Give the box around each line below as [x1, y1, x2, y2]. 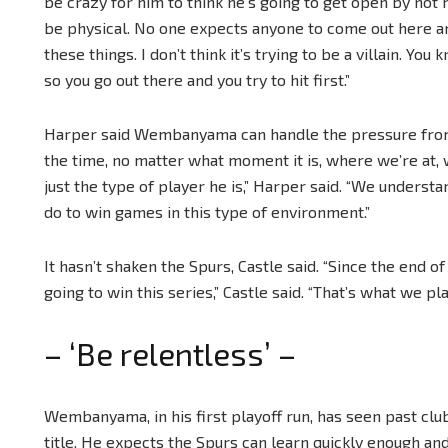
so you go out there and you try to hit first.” [44, 69, 350, 89]
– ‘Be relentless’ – [44, 334, 296, 372]
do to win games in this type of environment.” [44, 201, 370, 221]
